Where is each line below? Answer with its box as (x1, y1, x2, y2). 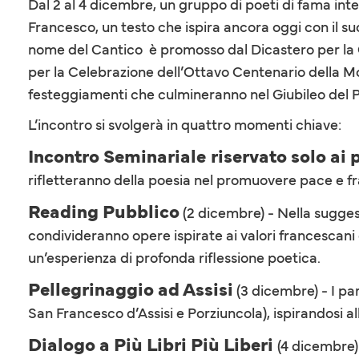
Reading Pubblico (28, 197, 179, 223)
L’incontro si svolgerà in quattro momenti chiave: (28, 114, 341, 134)
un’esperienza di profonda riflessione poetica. (28, 247, 321, 267)
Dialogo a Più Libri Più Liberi (28, 330, 277, 356)
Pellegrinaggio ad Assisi (28, 275, 233, 301)
